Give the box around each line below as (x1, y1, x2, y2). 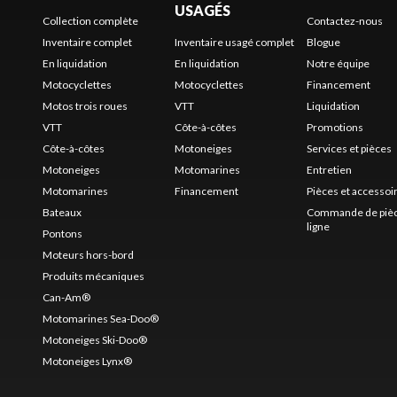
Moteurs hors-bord (43, 247, 134, 261)
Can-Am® (43, 290, 90, 304)
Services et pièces (306, 141, 392, 155)
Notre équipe (306, 56, 370, 70)
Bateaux (43, 205, 82, 219)
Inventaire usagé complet (174, 35, 294, 49)
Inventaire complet (43, 35, 132, 49)
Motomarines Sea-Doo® (43, 311, 159, 325)
